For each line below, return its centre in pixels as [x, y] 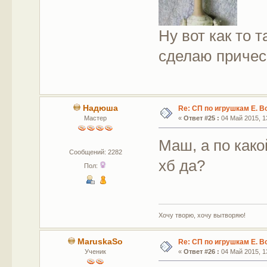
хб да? [182, 166]
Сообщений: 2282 [95, 152]
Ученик [96, 251]
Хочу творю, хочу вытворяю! [202, 215]
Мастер [96, 118]
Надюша [100, 108]
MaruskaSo [100, 241]
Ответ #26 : [201, 251]
